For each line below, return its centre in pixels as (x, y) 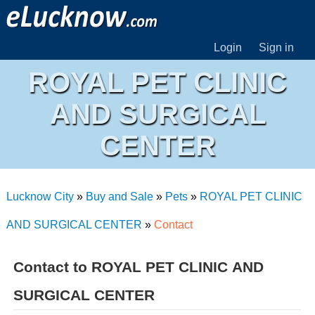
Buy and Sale (119, 197)
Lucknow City (40, 197)
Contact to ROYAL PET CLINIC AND (138, 267)
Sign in (277, 47)
